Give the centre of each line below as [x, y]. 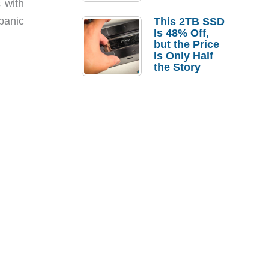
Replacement [187, 27]
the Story [177, 67]
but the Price [186, 44]
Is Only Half [183, 56]
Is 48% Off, [181, 33]
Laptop [172, 16]
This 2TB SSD [189, 22]
